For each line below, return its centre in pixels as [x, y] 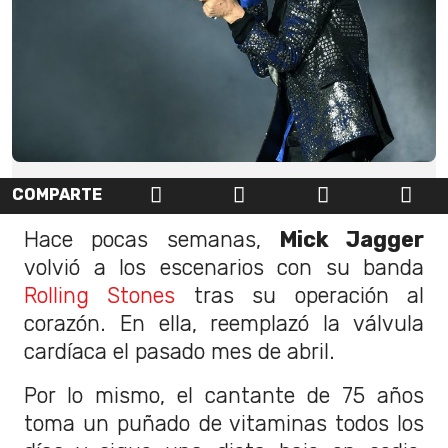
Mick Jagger [351, 239]
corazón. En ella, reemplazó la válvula [224, 323]
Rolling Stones [100, 295]
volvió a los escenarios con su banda [224, 267]
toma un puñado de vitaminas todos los [224, 423]
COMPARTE [57, 194]
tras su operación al [300, 295]
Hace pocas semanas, [151, 239]
